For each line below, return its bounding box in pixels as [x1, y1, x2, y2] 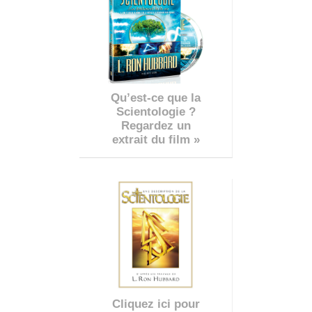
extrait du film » [111, 132, 200, 146]
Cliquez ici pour [111, 297, 200, 311]
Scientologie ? [116, 104, 196, 118]
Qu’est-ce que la [111, 91, 201, 104]
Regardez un [120, 118, 191, 132]
